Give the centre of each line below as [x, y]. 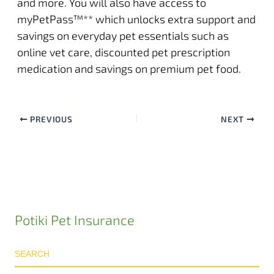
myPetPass [45, 19]
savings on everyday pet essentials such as [123, 36]
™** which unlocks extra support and [164, 19]
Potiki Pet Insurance [75, 220]
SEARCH [32, 254]
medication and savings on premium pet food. [129, 69]
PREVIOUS [50, 119]
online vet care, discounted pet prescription [123, 52]
